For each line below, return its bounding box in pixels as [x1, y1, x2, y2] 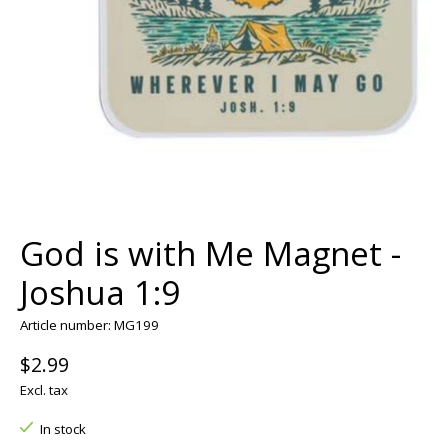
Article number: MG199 [20, 315, 159, 334]
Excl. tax [20, 380, 68, 399]
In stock [39, 419, 86, 438]
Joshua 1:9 [20, 269, 180, 315]
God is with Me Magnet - [20, 230, 401, 276]
